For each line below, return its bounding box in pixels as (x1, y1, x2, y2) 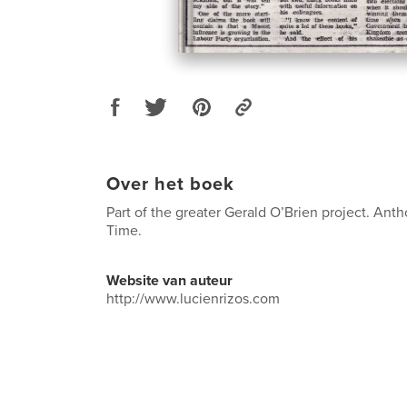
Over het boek (106, 173, 234, 195)
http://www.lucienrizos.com (106, 289, 280, 308)
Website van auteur (106, 271, 233, 290)
